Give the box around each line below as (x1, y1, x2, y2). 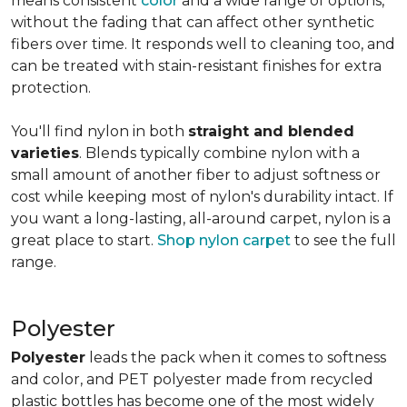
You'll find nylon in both (11, 123, 188, 140)
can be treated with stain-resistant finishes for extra (11, 57, 382, 74)
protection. (11, 79, 91, 96)
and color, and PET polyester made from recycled (11, 371, 373, 388)
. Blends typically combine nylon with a (79, 144, 360, 162)
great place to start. (11, 232, 157, 249)
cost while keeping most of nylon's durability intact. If (11, 188, 393, 205)
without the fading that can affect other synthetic (11, 14, 374, 31)
